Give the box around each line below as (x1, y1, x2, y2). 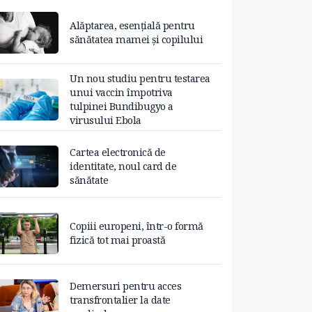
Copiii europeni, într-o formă (70, 219, 203, 233)
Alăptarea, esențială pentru (70, 19, 195, 33)
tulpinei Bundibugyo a (70, 100, 173, 114)
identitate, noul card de (70, 159, 176, 173)
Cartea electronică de (70, 146, 166, 159)
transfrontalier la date (70, 293, 171, 307)
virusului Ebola (70, 114, 141, 127)
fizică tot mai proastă (70, 233, 165, 247)
